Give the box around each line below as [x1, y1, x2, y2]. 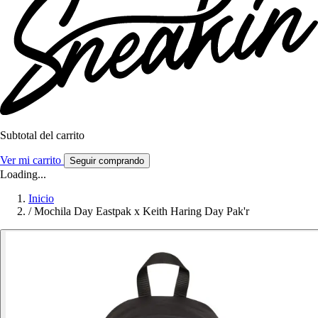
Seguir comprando [70, 155, 144, 167]
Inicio [28, 192, 54, 205]
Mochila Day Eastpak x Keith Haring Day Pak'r [34, 205, 249, 218]
